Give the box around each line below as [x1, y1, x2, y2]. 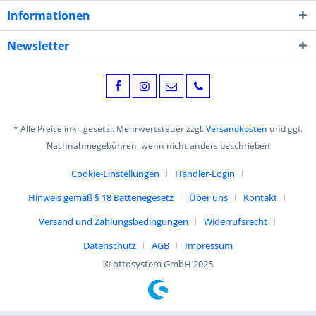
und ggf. [267, 122, 303, 135]
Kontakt [243, 190, 277, 204]
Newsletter [7, 38, 69, 54]
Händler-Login [174, 166, 235, 180]
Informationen [7, 8, 90, 24]
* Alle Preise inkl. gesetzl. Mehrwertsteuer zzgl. [13, 122, 206, 135]
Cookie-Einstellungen [71, 166, 159, 180]
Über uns [189, 190, 228, 204]
